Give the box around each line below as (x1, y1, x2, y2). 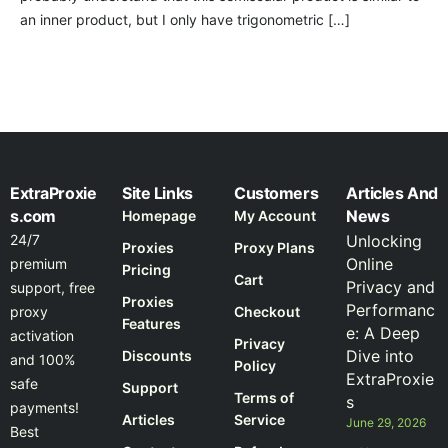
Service (234, 411, 285, 429)
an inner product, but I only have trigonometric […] (20, 11, 350, 28)
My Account (234, 207, 316, 225)
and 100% (10, 351, 75, 369)
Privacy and (346, 277, 435, 298)
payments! (10, 399, 79, 417)
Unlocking (346, 231, 422, 252)
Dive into (346, 346, 414, 367)
